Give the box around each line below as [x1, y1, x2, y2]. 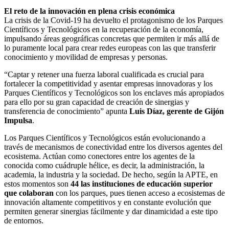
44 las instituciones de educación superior [71, 179, 213, 188]
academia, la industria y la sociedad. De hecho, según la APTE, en [4, 170, 218, 179]
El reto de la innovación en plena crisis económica [4, 6, 175, 15]
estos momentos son [4, 179, 71, 188]
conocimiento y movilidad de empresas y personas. [4, 52, 168, 61]
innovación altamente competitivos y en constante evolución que [4, 197, 211, 207]
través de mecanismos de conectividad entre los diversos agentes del [4, 142, 222, 151]
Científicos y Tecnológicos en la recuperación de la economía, [4, 25, 203, 34]
